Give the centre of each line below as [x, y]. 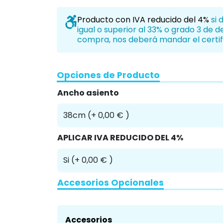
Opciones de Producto [108, 156]
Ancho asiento [88, 173]
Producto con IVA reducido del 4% [144, 100]
